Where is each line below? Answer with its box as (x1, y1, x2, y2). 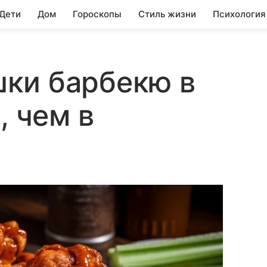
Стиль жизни (138, 8, 196, 20)
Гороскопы (73, 8, 122, 20)
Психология (213, 8, 266, 20)
